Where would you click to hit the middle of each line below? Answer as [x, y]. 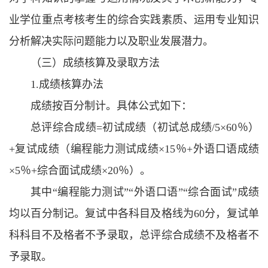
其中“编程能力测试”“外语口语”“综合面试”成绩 [145, 192]
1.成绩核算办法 [67, 84]
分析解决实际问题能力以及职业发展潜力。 [111, 41]
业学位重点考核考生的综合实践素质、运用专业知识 [134, 20]
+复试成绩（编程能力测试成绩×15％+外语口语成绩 [134, 149]
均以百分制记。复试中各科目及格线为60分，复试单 [134, 214]
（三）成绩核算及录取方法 [95, 63]
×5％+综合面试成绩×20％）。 [80, 170]
